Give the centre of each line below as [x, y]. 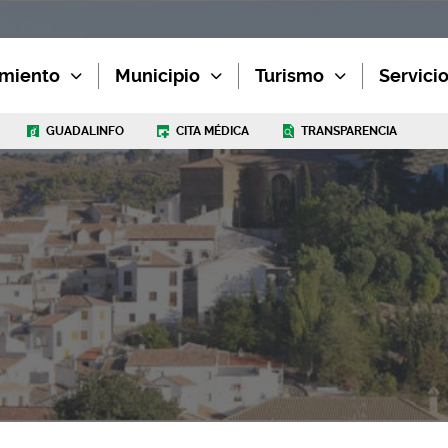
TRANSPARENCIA [349, 130]
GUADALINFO [85, 130]
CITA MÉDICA [213, 130]
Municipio [158, 75]
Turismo [290, 75]
